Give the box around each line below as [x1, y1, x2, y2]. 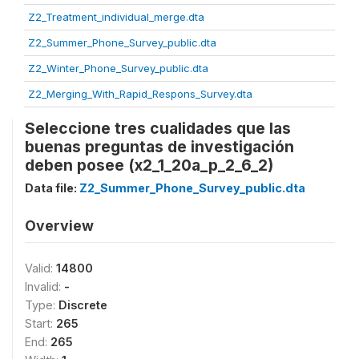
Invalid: [25, 279, 64, 293]
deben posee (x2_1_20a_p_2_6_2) [25, 155, 273, 175]
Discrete [58, 297, 107, 312]
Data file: [25, 180, 79, 195]
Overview [25, 216, 94, 234]
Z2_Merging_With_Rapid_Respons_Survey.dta [28, 87, 252, 100]
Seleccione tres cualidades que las [25, 118, 291, 138]
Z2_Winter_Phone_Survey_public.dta [28, 61, 208, 75]
